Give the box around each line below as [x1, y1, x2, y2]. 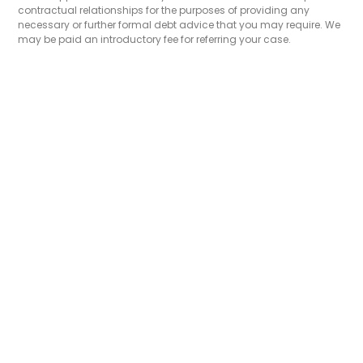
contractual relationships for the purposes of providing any [18, 3, 310, 18]
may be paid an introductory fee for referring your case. [18, 32, 292, 47]
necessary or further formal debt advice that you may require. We [18, 18, 341, 32]
